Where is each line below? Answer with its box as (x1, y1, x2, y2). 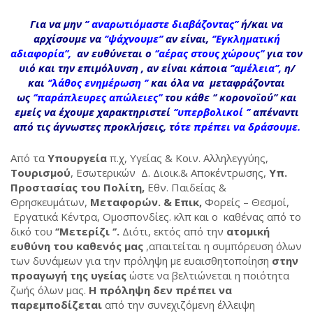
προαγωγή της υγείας (10, 268, 126, 282)
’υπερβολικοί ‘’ (175, 105, 250, 119)
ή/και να (241, 17, 283, 31)
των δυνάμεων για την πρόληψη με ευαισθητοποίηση (10, 254, 269, 268)
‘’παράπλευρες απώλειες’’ (32, 90, 162, 104)
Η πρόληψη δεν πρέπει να (89, 283, 232, 297)
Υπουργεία (45, 151, 107, 165)
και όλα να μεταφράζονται (151, 75, 285, 89)
